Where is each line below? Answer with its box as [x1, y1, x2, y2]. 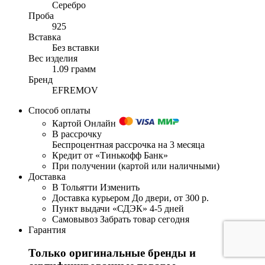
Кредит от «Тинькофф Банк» [52, 150, 168, 161]
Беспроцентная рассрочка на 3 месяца [52, 140, 205, 150]
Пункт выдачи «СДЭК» [52, 203, 147, 214]
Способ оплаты [28, 105, 91, 116]
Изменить [100, 182, 140, 193]
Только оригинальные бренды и [28, 247, 196, 260]
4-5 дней [150, 203, 184, 214]
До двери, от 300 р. [132, 193, 209, 203]
